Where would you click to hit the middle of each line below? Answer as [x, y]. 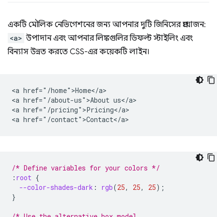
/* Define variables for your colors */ [86, 168]
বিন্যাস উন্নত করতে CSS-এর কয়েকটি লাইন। [79, 52]
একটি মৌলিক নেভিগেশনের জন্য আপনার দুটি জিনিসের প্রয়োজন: [107, 25]
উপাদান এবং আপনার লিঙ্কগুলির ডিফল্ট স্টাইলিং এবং [108, 38]
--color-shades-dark [56, 187]
